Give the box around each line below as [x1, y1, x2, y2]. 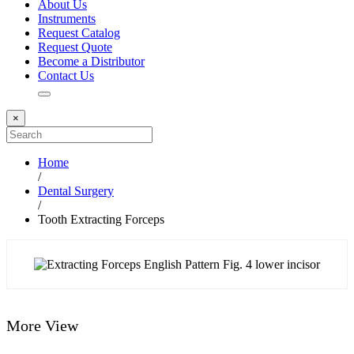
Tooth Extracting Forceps [38, 213, 164, 226]
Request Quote [38, 40, 112, 54]
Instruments [38, 12, 96, 25]
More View [6, 317, 78, 335]
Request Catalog [38, 26, 120, 40]
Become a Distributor [38, 55, 145, 68]
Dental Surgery [38, 184, 114, 198]
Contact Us [38, 69, 94, 82]
